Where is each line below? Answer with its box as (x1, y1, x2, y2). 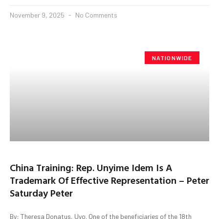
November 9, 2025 (10, 10, 66, 19)
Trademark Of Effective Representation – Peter (10, 172, 209, 187)
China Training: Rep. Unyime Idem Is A (10, 159, 172, 175)
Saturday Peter (10, 185, 73, 200)
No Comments (74, 10, 117, 19)
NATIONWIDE (152, 54, 193, 61)
